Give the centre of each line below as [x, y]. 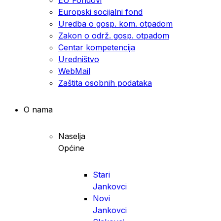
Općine [71, 148]
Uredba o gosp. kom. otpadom [115, 23]
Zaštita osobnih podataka [105, 83]
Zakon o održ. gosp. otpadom [114, 35]
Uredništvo [79, 59]
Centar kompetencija [97, 47]
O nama [38, 109]
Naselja [72, 136]
